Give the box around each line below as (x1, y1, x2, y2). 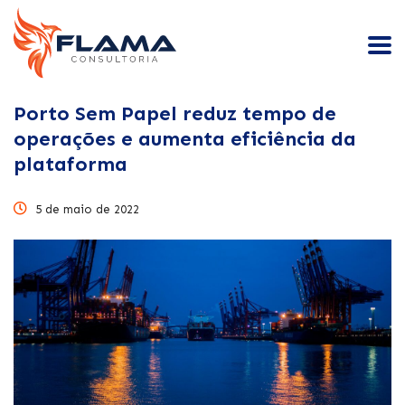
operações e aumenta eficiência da (14, 127, 356, 152)
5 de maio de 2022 (32, 202, 139, 217)
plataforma (14, 152, 127, 177)
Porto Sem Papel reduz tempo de (14, 101, 336, 127)
